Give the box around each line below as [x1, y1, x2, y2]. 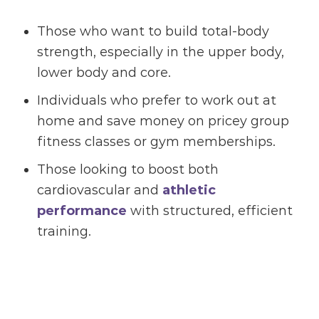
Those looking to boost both [37, 162, 219, 178]
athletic [162, 182, 216, 199]
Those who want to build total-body [37, 23, 270, 40]
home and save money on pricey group [37, 113, 290, 130]
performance [37, 203, 127, 219]
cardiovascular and [37, 182, 163, 199]
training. [37, 224, 92, 240]
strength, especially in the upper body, [37, 44, 285, 61]
